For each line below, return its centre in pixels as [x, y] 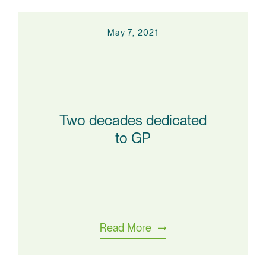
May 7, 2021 [133, 33]
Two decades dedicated [133, 120]
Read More [126, 228]
